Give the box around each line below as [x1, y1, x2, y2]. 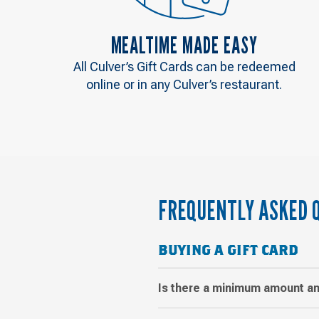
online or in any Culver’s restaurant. [86, 76, 283, 92]
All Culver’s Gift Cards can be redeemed [73, 58, 296, 74]
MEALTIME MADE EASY [110, 31, 258, 58]
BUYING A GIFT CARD [158, 243, 298, 258]
